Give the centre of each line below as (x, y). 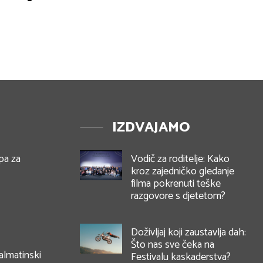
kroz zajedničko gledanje (183, 172)
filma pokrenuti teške (176, 184)
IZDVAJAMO (151, 128)
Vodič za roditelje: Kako (180, 159)
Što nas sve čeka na (173, 245)
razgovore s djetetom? (178, 196)
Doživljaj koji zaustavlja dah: (188, 233)
